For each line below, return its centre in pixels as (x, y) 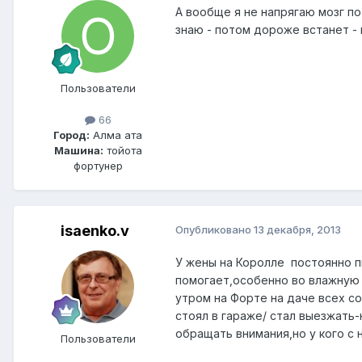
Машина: (78, 150)
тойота (122, 150)
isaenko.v (95, 230)
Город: (72, 135)
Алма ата (116, 135)
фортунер (98, 165)
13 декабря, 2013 (297, 229)
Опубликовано (215, 229)
